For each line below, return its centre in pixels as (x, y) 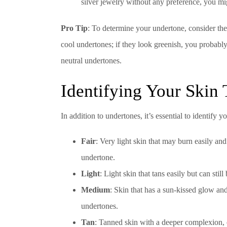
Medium (96, 190)
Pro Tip (74, 28)
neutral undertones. (91, 61)
